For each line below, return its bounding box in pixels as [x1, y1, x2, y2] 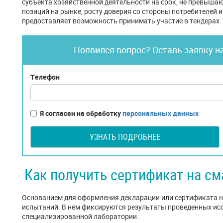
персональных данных [122, 109, 199, 118]
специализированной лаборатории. [22, 212, 139, 221]
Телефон [30, 72, 60, 82]
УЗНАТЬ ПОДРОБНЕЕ [90, 131, 160, 142]
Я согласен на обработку [40, 109, 122, 118]
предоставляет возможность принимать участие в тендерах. [22, 16, 222, 25]
